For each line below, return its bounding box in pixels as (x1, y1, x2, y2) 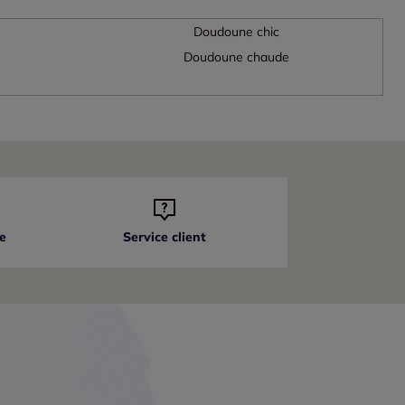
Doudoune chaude (183, 49, 289, 66)
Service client (123, 229, 207, 246)
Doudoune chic (193, 24, 279, 41)
